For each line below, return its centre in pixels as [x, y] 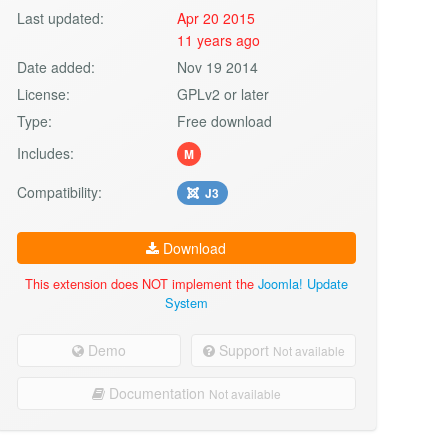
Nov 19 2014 [218, 66]
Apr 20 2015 [216, 17]
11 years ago [219, 39]
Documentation [156, 392]
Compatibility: [59, 191]
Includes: [45, 152]
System [186, 302]
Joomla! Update [302, 283]
